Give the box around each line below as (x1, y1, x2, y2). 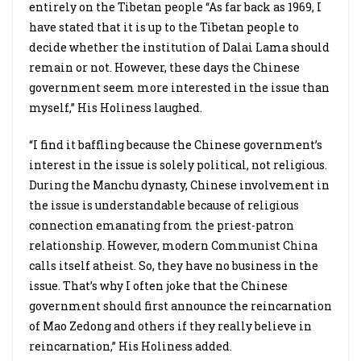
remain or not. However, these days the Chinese (29, 60, 300, 75)
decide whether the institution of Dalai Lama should (29, 39, 330, 55)
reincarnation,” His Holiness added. (29, 338, 232, 354)
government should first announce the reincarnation (29, 298, 332, 313)
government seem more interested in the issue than (29, 80, 330, 95)
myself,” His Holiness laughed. (29, 100, 202, 115)
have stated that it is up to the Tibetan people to (29, 19, 299, 35)
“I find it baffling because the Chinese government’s (29, 137, 322, 152)
